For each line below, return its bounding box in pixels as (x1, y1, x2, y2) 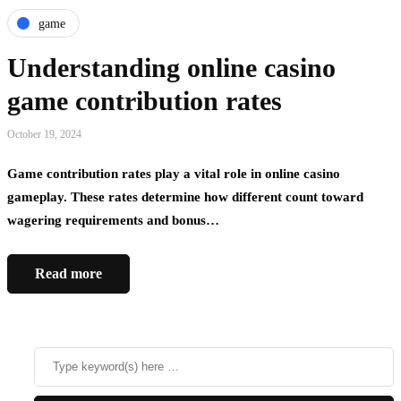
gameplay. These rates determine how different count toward (7, 190, 363, 205)
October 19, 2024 (7, 128, 81, 141)
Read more (35, 266, 102, 282)
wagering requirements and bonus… (7, 213, 219, 228)
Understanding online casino (7, 53, 336, 83)
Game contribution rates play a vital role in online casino (7, 166, 340, 182)
